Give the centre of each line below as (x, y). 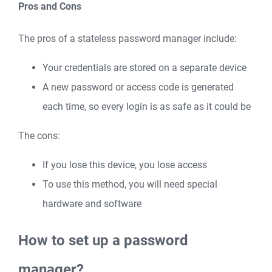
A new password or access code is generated (138, 87)
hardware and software (92, 204)
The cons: (39, 136)
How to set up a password (103, 241)
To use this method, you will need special (130, 185)
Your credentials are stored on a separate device (144, 68)
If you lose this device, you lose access (125, 165)
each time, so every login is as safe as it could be (147, 107)
